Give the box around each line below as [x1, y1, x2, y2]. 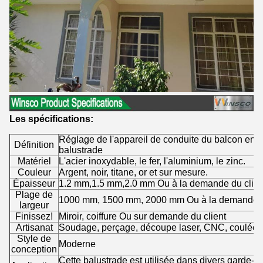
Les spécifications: [9, 113, 93, 124]
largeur [19, 200, 49, 210]
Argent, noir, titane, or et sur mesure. [59, 167, 208, 177]
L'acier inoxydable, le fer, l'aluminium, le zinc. [59, 156, 245, 166]
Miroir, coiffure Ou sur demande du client [59, 211, 226, 221]
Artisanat [15, 222, 53, 232]
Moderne [59, 238, 96, 249]
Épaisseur [13, 178, 55, 188]
